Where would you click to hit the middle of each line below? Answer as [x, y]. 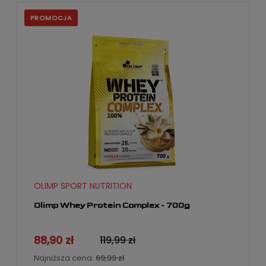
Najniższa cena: [65, 258]
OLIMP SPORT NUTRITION [83, 186]
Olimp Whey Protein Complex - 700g [112, 205]
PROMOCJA [51, 18]
